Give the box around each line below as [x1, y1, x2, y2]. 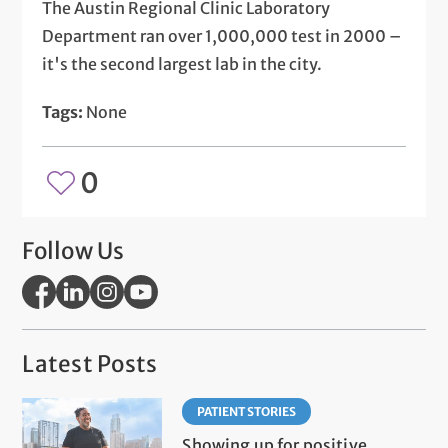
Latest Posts [22, 349, 158, 378]
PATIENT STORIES [197, 403, 297, 419]
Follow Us [22, 236, 125, 265]
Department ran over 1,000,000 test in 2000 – [42, 25, 402, 46]
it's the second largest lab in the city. [42, 53, 323, 74]
